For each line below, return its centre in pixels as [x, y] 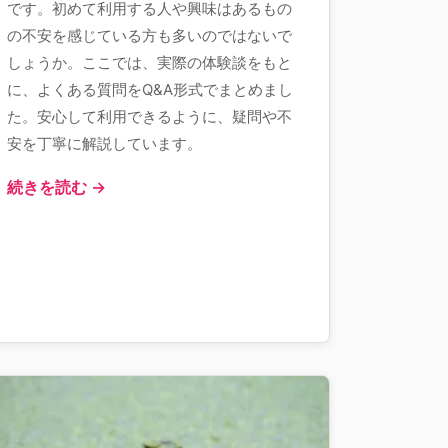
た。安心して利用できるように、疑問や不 [149, 116]
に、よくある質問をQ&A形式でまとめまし [150, 89]
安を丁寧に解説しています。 [104, 143]
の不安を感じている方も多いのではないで [149, 35]
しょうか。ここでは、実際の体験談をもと [149, 62]
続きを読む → [56, 187]
